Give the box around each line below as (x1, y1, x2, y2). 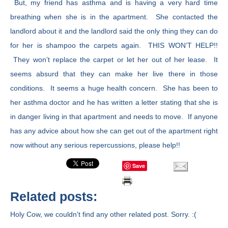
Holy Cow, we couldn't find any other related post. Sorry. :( (10, 210, 196, 218)
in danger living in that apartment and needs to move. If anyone (10, 112, 218, 121)
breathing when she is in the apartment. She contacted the (10, 13, 218, 21)
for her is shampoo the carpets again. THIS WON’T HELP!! (10, 41, 218, 49)
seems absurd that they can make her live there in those (10, 70, 218, 78)
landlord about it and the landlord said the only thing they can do (10, 27, 218, 35)
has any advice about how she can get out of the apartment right (10, 127, 218, 135)
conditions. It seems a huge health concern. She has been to (10, 84, 218, 92)
